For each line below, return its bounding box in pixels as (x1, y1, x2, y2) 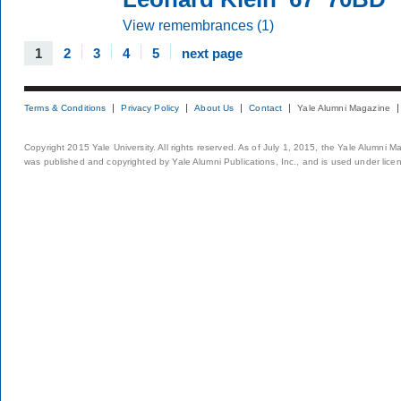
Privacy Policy (121, 103, 180, 113)
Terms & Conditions (24, 103, 107, 113)
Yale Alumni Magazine (297, 103, 390, 113)
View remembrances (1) (123, 17, 274, 33)
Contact (249, 103, 283, 113)
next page (182, 46, 243, 61)
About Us (194, 103, 235, 113)
